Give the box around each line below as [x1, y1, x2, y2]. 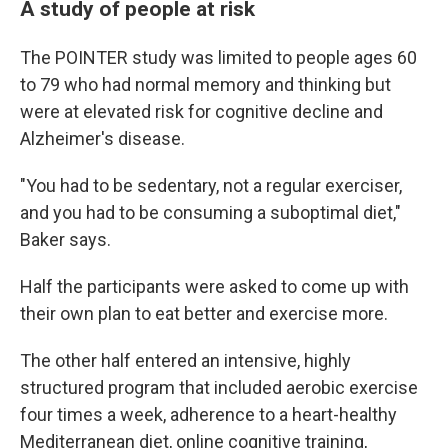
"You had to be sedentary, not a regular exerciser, [20, 175, 402, 196]
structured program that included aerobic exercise [20, 377, 418, 398]
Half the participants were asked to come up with [20, 276, 409, 297]
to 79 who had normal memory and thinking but [20, 74, 391, 95]
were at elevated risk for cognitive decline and [20, 101, 383, 122]
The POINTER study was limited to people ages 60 [20, 47, 417, 68]
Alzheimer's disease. [20, 128, 185, 149]
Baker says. [20, 229, 111, 250]
